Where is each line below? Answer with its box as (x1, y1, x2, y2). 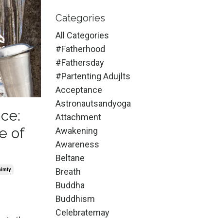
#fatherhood (55, 44, 105, 54)
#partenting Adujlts (55, 71, 130, 81)
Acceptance (55, 85, 102, 95)
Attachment (55, 112, 101, 122)
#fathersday (55, 57, 104, 68)
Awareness (55, 139, 99, 149)
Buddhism (55, 194, 95, 204)
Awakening (55, 126, 98, 136)
